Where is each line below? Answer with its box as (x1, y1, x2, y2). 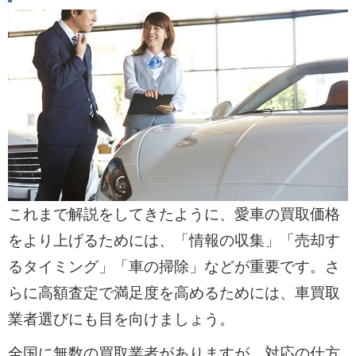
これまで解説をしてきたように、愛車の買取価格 (7, 206, 340, 223)
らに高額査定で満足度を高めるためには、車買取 (7, 284, 340, 302)
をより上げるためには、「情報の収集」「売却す (7, 232, 340, 250)
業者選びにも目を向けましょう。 (7, 311, 234, 328)
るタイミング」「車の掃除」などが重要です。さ (7, 258, 340, 276)
